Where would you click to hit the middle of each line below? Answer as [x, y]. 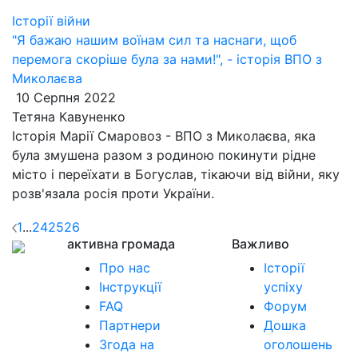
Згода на [127, 344]
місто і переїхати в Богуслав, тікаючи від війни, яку [176, 174]
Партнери [130, 325]
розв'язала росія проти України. [115, 193]
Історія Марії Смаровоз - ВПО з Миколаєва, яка [164, 136]
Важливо [261, 243]
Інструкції [130, 286]
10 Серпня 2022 [64, 97]
